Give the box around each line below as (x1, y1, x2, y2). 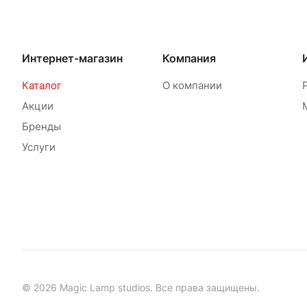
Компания (162, 51, 216, 65)
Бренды (22, 120, 61, 133)
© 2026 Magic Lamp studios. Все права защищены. (22, 282, 260, 293)
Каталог (22, 79, 62, 92)
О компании (162, 79, 222, 92)
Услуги (22, 140, 56, 153)
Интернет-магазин (22, 51, 123, 65)
